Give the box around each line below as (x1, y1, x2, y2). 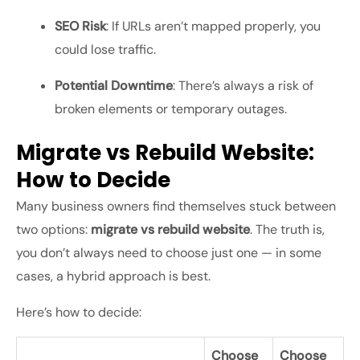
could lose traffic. (55, 41, 156, 59)
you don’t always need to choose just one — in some (16, 244, 321, 262)
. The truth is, (250, 221, 325, 239)
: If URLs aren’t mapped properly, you (106, 18, 321, 35)
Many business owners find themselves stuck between (16, 198, 336, 215)
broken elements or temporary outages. (55, 100, 287, 118)
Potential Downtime (55, 77, 173, 95)
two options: (16, 221, 91, 239)
